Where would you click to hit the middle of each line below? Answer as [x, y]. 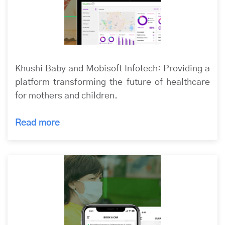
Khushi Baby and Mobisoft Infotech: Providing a [113, 69]
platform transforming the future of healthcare [113, 82]
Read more [38, 123]
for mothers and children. [66, 96]
